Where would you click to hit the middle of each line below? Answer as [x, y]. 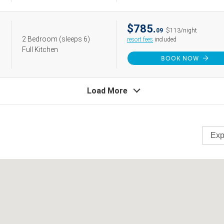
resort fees [140, 39]
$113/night [181, 30]
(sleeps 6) [74, 39]
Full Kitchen [40, 49]
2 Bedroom [40, 39]
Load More [107, 91]
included [165, 39]
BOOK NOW [180, 58]
